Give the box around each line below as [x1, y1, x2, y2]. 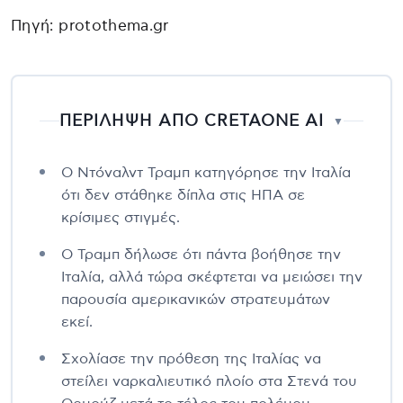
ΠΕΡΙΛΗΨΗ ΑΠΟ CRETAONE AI [59, 112, 324, 130]
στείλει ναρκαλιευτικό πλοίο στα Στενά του [61, 373, 357, 389]
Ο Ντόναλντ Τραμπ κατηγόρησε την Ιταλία [61, 165, 351, 180]
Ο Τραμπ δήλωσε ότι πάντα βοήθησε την [61, 246, 341, 262]
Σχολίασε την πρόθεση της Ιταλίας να [61, 351, 321, 366]
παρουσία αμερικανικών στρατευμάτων [61, 291, 330, 307]
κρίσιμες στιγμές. [61, 210, 180, 225]
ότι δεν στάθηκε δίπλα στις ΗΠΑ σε [61, 187, 305, 202]
